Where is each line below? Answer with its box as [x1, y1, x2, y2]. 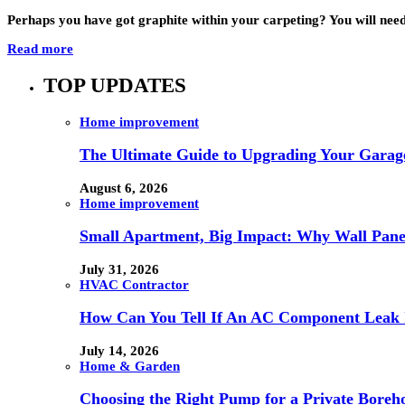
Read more [7, 42, 73, 57]
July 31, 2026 [80, 261, 159, 277]
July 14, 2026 [80, 343, 159, 358]
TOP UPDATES [43, 73, 186, 97]
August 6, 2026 [80, 180, 168, 195]
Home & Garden [80, 358, 180, 373]
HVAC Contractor [80, 277, 189, 292]
